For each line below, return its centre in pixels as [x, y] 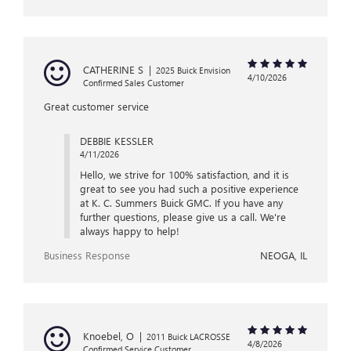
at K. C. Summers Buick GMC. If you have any [181, 203]
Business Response [87, 255]
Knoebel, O [109, 336]
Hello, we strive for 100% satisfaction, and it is [184, 175]
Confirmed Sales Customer [134, 83]
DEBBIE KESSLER [116, 141]
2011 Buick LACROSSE [188, 337]
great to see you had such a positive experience [189, 189]
